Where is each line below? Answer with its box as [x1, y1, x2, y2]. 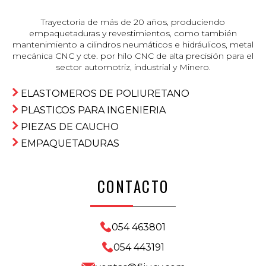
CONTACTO [97, 175, 169, 197]
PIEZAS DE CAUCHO [21, 121, 119, 132]
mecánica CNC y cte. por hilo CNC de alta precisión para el [12, 50, 254, 61]
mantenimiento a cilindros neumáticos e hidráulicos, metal [12, 39, 254, 50]
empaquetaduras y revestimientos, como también [29, 27, 237, 39]
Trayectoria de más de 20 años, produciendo [41, 16, 225, 27]
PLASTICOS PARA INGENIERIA [21, 104, 166, 116]
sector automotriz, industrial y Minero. [55, 61, 211, 72]
